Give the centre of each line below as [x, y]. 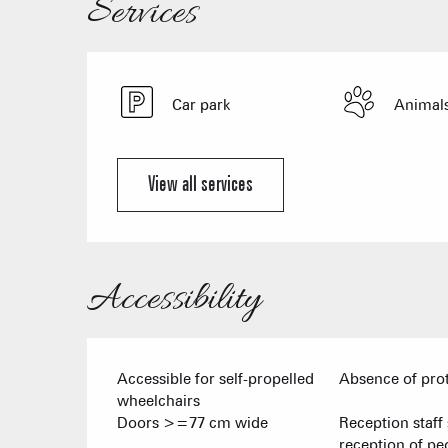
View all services [201, 184]
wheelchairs [159, 401]
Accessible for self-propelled [216, 379]
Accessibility [174, 300]
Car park [201, 105]
